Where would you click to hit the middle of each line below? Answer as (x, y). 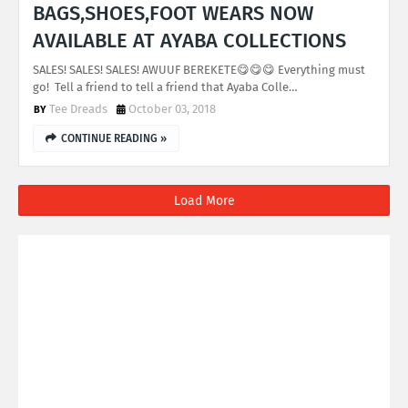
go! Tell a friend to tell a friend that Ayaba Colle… (165, 87)
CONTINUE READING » (114, 138)
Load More (204, 201)
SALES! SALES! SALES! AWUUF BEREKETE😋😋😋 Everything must (199, 70)
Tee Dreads (78, 109)
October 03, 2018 (172, 109)
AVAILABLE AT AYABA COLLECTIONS (189, 41)
